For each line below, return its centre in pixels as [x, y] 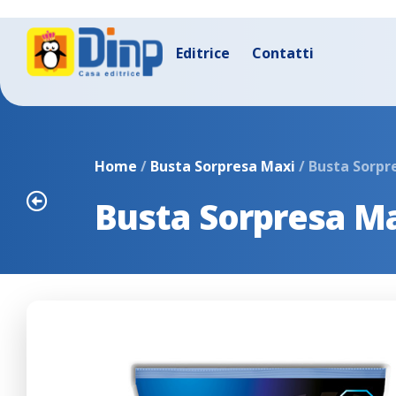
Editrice [203, 53]
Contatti [283, 53]
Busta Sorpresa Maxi [223, 166]
